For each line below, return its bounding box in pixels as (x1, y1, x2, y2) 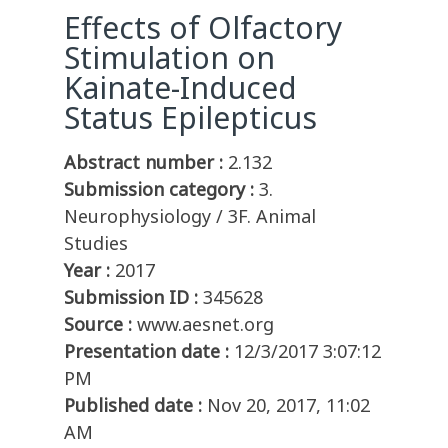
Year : (64, 258, 110, 283)
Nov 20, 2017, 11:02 (207, 393, 370, 418)
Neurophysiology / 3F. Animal (64, 204, 316, 229)
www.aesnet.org (137, 312, 274, 337)
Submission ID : (64, 285, 198, 310)
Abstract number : (64, 150, 223, 175)
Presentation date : (64, 339, 229, 364)
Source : (64, 312, 132, 337)
